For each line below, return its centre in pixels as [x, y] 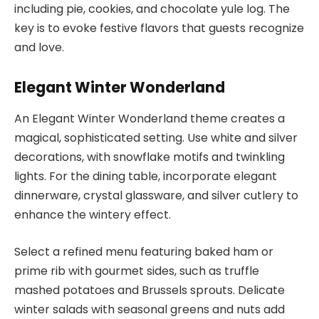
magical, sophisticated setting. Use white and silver [156, 138]
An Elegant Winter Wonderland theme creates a [150, 119]
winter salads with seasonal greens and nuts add [150, 309]
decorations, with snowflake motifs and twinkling [150, 157]
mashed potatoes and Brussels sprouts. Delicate [150, 290]
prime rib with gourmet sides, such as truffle [137, 271]
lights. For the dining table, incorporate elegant [146, 177]
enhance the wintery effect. [93, 215]
